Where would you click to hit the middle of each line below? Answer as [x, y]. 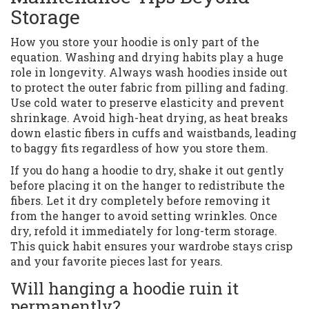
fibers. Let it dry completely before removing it [140, 201]
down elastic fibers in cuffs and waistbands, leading [153, 133]
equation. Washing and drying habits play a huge [147, 57]
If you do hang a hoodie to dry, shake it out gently [147, 170]
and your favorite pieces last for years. [117, 261]
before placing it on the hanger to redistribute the [148, 186]
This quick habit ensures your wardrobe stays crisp [151, 246]
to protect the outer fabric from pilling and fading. [149, 88]
